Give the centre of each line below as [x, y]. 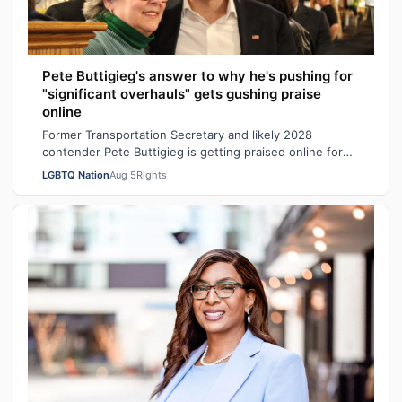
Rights [152, 175]
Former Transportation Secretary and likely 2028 [177, 134]
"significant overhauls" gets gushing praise [182, 93]
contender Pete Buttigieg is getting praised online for [192, 151]
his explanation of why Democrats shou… [158, 168]
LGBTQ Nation [76, 175]
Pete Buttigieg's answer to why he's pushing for [197, 75]
